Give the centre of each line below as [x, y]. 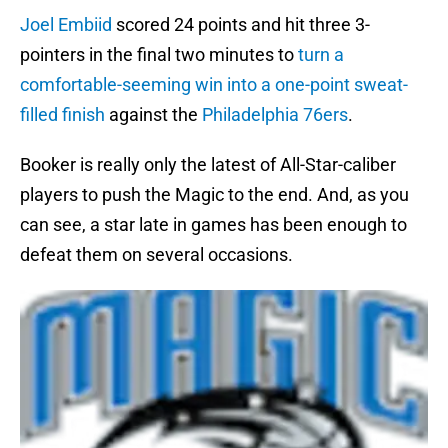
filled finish [62, 115]
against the [153, 115]
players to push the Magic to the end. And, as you [214, 195]
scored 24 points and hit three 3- [241, 25]
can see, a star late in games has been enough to [213, 225]
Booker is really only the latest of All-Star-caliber [208, 165]
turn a [321, 55]
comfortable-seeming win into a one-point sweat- [214, 85]
